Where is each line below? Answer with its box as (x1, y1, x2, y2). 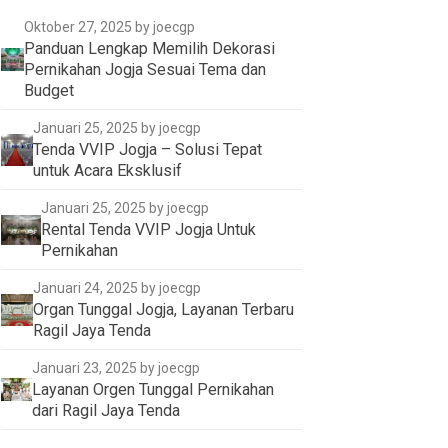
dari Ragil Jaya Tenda (31, 401, 180, 421)
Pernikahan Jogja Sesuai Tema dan (23, 60, 266, 80)
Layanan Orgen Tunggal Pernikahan (31, 380, 274, 400)
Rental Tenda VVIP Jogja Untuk (40, 220, 256, 240)
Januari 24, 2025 (32, 280, 141, 297)
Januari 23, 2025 (31, 360, 140, 377)
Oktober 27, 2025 (23, 19, 135, 36)
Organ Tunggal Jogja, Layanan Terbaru (32, 300, 294, 320)
